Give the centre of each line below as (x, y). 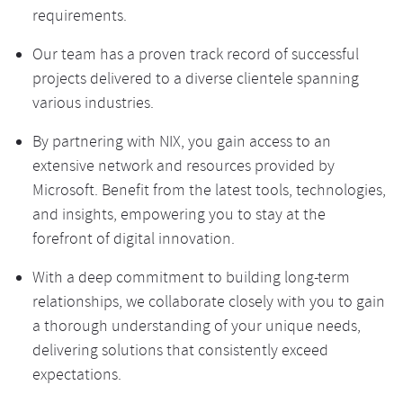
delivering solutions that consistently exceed (180, 352)
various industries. (94, 105)
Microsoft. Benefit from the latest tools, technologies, (209, 192)
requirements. (79, 18)
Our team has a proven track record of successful (195, 56)
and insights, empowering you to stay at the (179, 216)
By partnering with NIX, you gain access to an (181, 143)
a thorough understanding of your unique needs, (196, 328)
